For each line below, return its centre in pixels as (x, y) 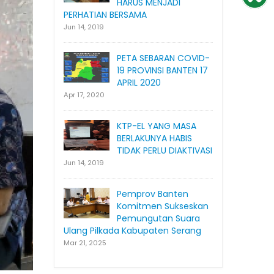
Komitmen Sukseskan (163, 206)
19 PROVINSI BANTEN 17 (162, 71)
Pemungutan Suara (158, 219)
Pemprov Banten (153, 194)
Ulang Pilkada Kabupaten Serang (132, 231)
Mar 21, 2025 (85, 243)
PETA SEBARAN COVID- (163, 58)
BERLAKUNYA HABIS (154, 139)
